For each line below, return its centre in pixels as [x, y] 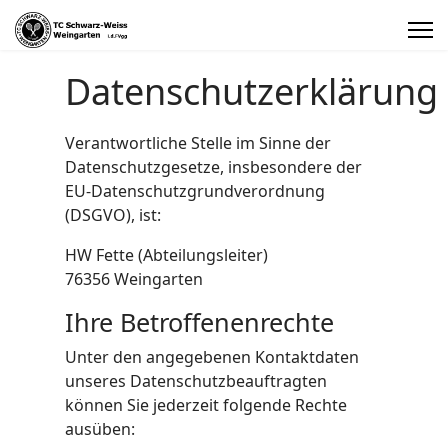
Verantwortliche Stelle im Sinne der [198, 143]
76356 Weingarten [134, 279]
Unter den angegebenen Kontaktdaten [212, 357]
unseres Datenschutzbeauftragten [196, 381]
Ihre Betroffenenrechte [199, 322]
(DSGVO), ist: [113, 215]
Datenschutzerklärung [251, 91]
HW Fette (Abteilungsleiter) [166, 255]
